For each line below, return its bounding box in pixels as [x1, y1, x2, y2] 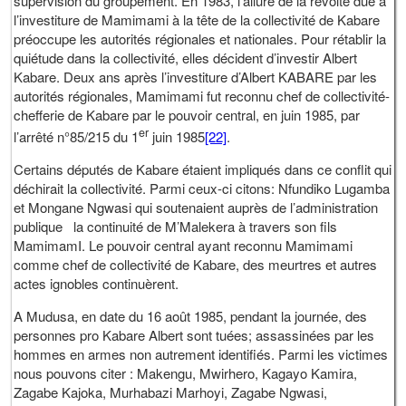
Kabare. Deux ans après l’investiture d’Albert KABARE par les [14, 66, 378, 86]
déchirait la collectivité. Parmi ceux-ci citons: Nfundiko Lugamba [14, 178, 391, 198]
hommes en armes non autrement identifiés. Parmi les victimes [14, 343, 389, 363]
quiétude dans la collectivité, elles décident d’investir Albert [14, 47, 358, 67]
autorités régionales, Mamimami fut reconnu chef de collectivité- [14, 85, 391, 105]
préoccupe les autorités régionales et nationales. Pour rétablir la [14, 28, 387, 48]
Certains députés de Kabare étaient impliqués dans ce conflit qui [14, 159, 392, 179]
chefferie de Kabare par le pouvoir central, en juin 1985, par [14, 104, 361, 124]
